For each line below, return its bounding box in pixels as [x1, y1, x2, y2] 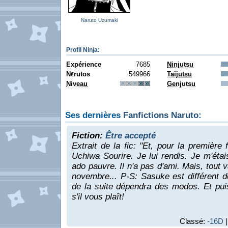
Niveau [66, 80, 88, 88]
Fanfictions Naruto [123, 110, 198, 120]
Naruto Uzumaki [80, 17, 118, 23]
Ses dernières [65, 110, 123, 120]
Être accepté [105, 131, 156, 140]
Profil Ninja [66, 46, 98, 53]
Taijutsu [167, 70, 192, 78]
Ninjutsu [167, 61, 193, 68]
